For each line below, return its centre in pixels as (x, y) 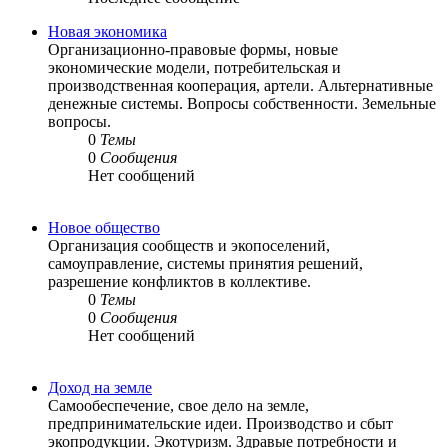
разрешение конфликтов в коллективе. (179, 282)
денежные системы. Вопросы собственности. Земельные (242, 104)
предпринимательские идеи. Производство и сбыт (220, 424)
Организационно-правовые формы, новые (193, 50)
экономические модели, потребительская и (194, 68)
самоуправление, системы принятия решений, (205, 264)
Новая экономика (107, 32)
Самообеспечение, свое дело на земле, (178, 406)
